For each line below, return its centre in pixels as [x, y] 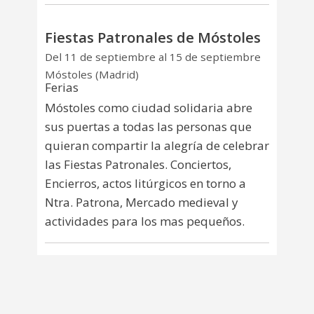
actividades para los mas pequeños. [145, 221]
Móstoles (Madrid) [92, 74]
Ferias [62, 87]
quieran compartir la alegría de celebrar [157, 146]
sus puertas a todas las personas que [148, 127]
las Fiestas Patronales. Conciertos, [138, 165]
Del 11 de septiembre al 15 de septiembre [153, 56]
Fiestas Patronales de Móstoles [153, 37]
